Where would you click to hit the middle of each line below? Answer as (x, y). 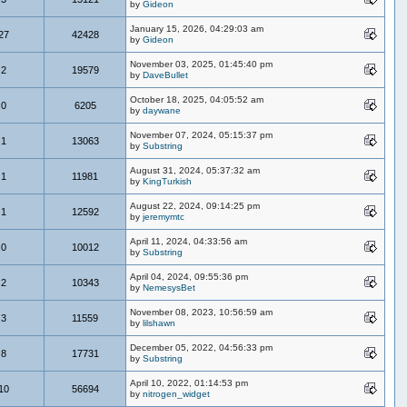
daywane (162, 110)
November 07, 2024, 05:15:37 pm (202, 134)
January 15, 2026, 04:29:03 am (197, 28)
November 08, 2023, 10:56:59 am (202, 312)
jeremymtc (164, 216)
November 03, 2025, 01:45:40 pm (202, 64)
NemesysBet (169, 287)
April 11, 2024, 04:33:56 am (189, 241)
